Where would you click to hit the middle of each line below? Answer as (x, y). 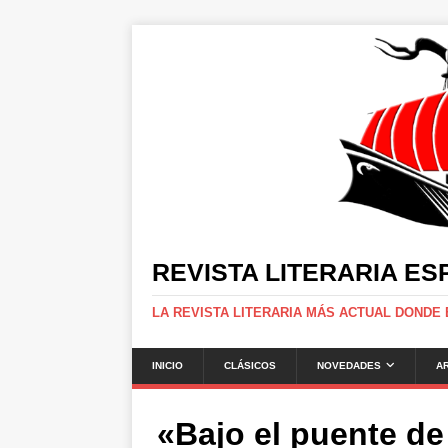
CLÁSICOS (250, 365)
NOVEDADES (349, 365)
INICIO (167, 365)
